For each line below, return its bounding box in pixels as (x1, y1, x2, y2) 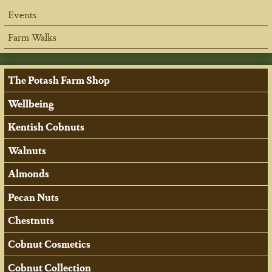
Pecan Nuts (8, 189, 59, 204)
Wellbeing (8, 96, 55, 110)
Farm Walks (8, 30, 57, 44)
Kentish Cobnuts (8, 120, 85, 134)
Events (8, 7, 37, 21)
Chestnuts (8, 213, 55, 228)
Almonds (8, 166, 50, 181)
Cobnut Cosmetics (8, 237, 91, 251)
